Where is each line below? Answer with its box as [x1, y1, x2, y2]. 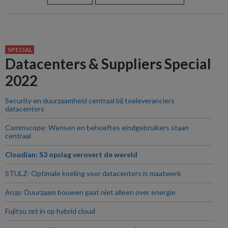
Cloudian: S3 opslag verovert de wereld [5, 150, 137, 159]
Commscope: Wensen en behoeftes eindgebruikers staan [5, 123, 189, 132]
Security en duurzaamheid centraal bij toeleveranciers [5, 96, 175, 105]
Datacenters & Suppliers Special [5, 55, 211, 72]
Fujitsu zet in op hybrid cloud [5, 207, 95, 215]
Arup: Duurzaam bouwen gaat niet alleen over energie [5, 188, 176, 196]
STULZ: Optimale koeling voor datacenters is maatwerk [5, 169, 181, 178]
